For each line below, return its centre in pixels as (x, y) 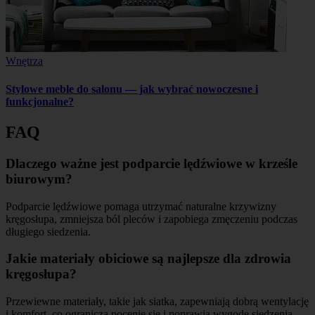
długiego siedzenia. (48, 231)
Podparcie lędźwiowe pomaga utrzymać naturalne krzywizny (141, 206)
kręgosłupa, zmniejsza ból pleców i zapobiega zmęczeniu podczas (152, 219)
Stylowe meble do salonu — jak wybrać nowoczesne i (132, 89)
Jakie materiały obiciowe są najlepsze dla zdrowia (148, 259)
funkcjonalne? (40, 101)
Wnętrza (24, 61)
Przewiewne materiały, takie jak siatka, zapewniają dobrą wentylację (157, 302)
